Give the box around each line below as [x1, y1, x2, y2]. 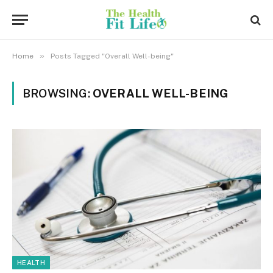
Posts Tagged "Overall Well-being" [51, 52, 174, 60]
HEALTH [17, 258, 45, 266]
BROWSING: [23, 87, 93, 100]
